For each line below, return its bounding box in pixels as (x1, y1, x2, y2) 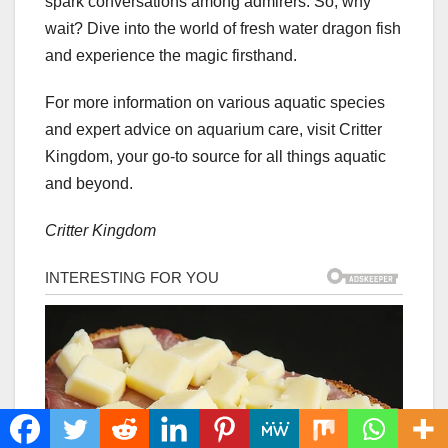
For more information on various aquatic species (45, 94, 385, 112)
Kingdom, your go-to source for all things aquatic (45, 148, 386, 166)
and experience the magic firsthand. (45, 47, 297, 65)
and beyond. (45, 175, 133, 193)
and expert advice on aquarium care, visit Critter (45, 121, 382, 139)
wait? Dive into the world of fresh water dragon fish (45, 20, 401, 38)
